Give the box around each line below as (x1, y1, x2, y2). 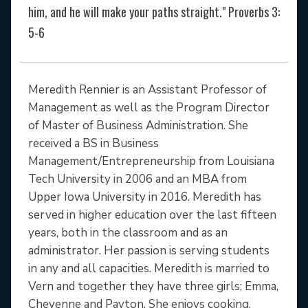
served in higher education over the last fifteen (28, 206, 276, 223)
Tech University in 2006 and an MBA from (28, 170, 247, 187)
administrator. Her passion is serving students (28, 242, 269, 258)
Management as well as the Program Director (28, 99, 269, 115)
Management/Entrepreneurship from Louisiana (28, 153, 274, 169)
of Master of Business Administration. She (28, 117, 248, 133)
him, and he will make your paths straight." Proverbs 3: (28, 2, 280, 21)
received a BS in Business (28, 135, 159, 151)
